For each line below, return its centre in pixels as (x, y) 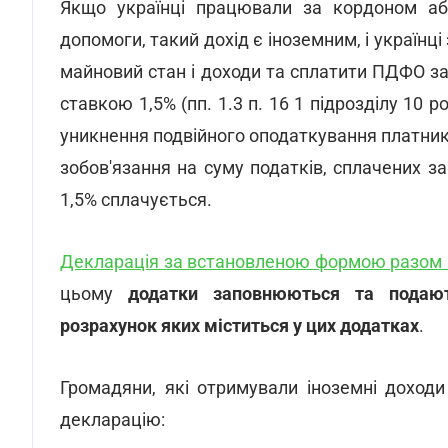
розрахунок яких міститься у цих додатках (239, 325)
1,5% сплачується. (136, 199)
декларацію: (112, 419)
